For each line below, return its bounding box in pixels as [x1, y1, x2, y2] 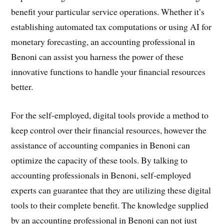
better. [11, 80, 33, 92]
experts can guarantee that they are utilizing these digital [11, 183, 211, 196]
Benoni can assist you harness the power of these [11, 50, 184, 62]
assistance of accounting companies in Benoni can [11, 138, 190, 151]
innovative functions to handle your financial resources [11, 65, 206, 77]
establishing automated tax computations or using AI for [11, 20, 212, 32]
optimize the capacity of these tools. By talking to [11, 153, 188, 166]
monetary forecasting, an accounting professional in [11, 35, 195, 47]
